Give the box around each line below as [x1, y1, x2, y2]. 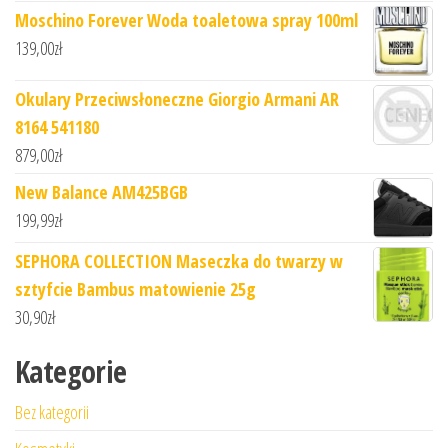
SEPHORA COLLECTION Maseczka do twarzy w [15, 248, 343, 273]
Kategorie [15, 350, 127, 392]
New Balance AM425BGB [15, 179, 188, 204]
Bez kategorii [15, 399, 89, 424]
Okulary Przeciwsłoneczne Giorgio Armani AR [15, 86, 339, 111]
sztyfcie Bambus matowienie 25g [15, 276, 256, 301]
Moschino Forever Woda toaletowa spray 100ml [15, 8, 358, 33]
